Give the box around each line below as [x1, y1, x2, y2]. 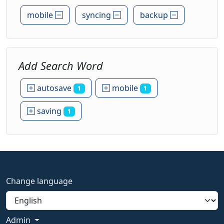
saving [35, 105, 63, 117]
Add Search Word [18, 58, 103, 73]
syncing [82, 9, 113, 20]
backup [140, 9, 170, 20]
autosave [35, 82, 73, 93]
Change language [6, 175, 72, 187]
